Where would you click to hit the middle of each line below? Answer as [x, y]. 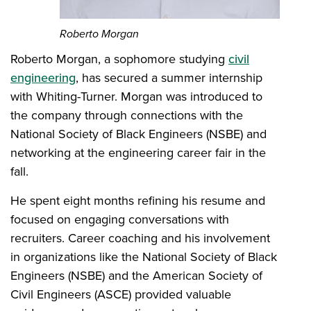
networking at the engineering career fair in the [138, 152]
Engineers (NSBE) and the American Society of [136, 275]
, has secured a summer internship [169, 77]
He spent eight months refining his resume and [138, 200]
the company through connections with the [127, 115]
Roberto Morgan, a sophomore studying [119, 58]
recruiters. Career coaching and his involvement [140, 237]
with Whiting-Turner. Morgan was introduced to [136, 96]
